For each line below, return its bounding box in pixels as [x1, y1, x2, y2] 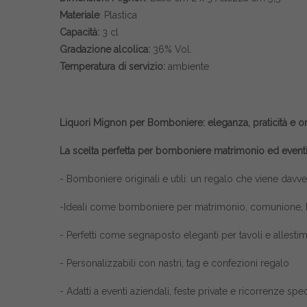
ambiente [165, 61, 209, 72]
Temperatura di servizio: [60, 61, 165, 72]
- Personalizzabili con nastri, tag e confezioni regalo [60, 258, 289, 269]
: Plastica [99, 10, 137, 21]
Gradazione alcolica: [60, 44, 150, 55]
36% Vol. [150, 44, 192, 55]
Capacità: [60, 27, 102, 38]
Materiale [60, 10, 99, 21]
